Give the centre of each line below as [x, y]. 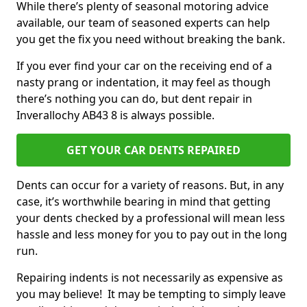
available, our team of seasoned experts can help [143, 23]
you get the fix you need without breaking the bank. [152, 39]
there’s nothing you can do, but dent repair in [134, 99]
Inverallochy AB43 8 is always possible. [117, 115]
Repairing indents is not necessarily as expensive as [150, 278]
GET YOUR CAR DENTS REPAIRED [153, 150]
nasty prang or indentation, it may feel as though [144, 82]
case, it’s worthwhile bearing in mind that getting [144, 201]
